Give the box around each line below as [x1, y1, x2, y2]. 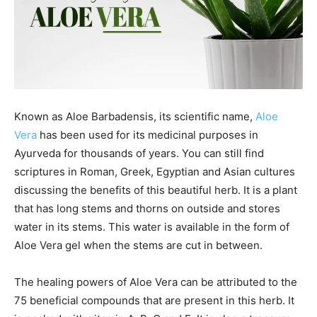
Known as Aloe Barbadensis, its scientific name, [14, 110, 255, 123]
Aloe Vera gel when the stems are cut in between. [14, 238, 263, 252]
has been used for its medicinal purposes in [40, 128, 258, 142]
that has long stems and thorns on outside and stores [14, 202, 280, 215]
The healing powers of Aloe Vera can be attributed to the [14, 275, 297, 289]
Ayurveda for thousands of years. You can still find [14, 146, 264, 160]
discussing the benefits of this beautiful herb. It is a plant [14, 183, 297, 197]
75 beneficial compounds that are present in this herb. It [14, 294, 294, 307]
